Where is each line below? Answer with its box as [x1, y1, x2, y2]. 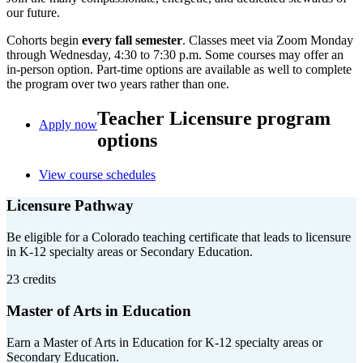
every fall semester [82, 32, 182, 47]
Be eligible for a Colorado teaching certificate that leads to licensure [6, 230, 351, 245]
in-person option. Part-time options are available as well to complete [6, 62, 352, 76]
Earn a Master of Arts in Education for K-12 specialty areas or [6, 335, 322, 349]
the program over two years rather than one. [6, 76, 229, 91]
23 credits [6, 272, 56, 287]
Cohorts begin [6, 32, 82, 47]
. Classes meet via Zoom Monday [182, 32, 353, 47]
